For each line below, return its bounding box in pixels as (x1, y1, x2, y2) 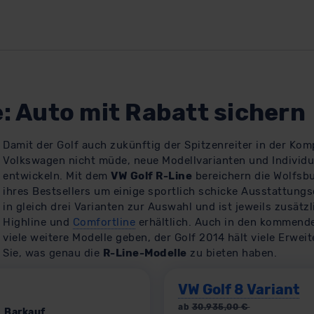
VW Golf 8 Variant (178, 281, 299, 298)
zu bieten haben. (186, 247, 277, 259)
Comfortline (72, 216, 135, 228)
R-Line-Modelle (102, 247, 187, 259)
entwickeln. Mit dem (3, 170, 111, 182)
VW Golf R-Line (111, 170, 192, 182)
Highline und (3, 216, 73, 228)
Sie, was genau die (3, 247, 103, 259)
